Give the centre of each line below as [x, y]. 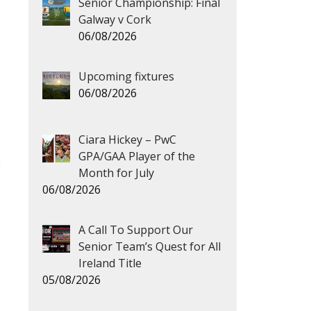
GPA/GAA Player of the [137, 156]
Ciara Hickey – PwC [127, 139]
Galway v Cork [115, 19]
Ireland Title [110, 263]
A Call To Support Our [136, 229]
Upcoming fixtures [126, 76]
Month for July [116, 173]
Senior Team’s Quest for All [150, 246]
